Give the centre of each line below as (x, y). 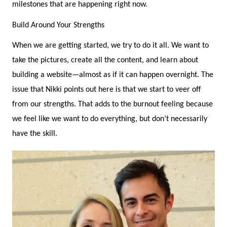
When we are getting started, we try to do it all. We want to (110, 45)
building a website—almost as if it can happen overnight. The (113, 75)
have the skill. (35, 134)
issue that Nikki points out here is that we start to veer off (106, 89)
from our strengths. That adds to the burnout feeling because (112, 104)
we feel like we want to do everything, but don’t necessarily (110, 119)
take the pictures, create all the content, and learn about (105, 60)
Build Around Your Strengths (58, 25)
